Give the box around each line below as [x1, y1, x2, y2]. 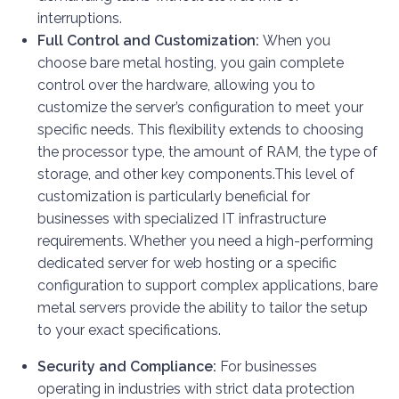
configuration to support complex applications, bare [37, 277, 378, 295]
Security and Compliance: [37, 358, 220, 376]
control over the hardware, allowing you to [37, 77, 315, 94]
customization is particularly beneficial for [37, 188, 310, 206]
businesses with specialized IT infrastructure [37, 210, 326, 228]
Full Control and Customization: [37, 32, 263, 50]
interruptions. [37, 10, 122, 28]
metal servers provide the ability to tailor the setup [37, 299, 368, 317]
